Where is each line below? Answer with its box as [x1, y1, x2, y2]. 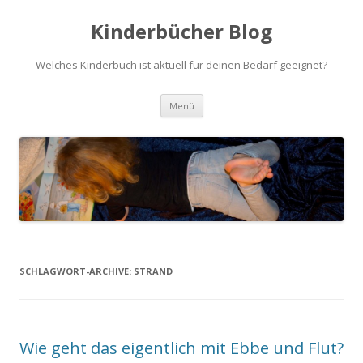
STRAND [134, 265, 173, 278]
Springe [203, 92, 242, 107]
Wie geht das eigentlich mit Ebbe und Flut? [19, 337, 344, 360]
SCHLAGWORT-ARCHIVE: [19, 265, 134, 278]
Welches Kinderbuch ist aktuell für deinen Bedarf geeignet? [36, 58, 327, 72]
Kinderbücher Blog [91, 18, 272, 45]
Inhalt [203, 114, 233, 130]
